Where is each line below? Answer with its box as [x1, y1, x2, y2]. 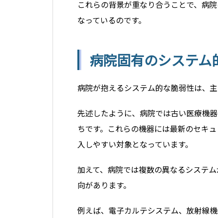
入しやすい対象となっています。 [77, 138, 193, 150]
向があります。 [77, 179, 131, 191]
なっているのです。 [77, 14, 146, 26]
